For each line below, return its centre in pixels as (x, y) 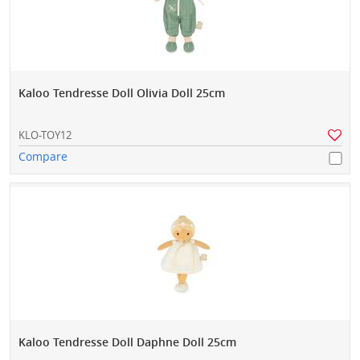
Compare (43, 157)
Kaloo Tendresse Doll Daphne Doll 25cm (127, 342)
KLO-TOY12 (45, 135)
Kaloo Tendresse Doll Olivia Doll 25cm (122, 93)
